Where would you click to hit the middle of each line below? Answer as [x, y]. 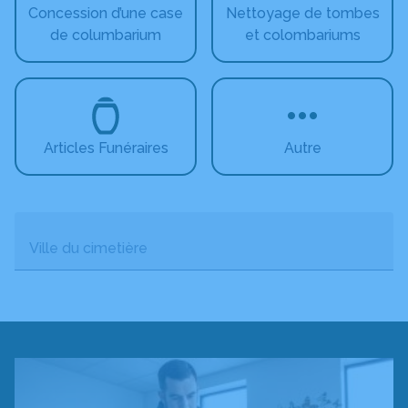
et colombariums [302, 35]
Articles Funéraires [106, 148]
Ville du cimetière [88, 248]
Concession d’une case [106, 13]
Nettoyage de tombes [302, 13]
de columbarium [106, 35]
